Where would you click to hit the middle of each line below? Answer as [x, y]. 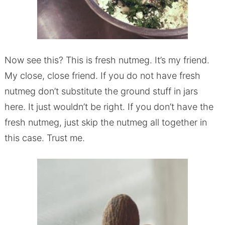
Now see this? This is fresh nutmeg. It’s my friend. [107, 60]
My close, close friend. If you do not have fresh [102, 76]
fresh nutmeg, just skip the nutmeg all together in [105, 123]
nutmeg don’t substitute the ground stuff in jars [101, 91]
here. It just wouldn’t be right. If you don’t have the [109, 107]
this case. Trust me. [44, 138]
